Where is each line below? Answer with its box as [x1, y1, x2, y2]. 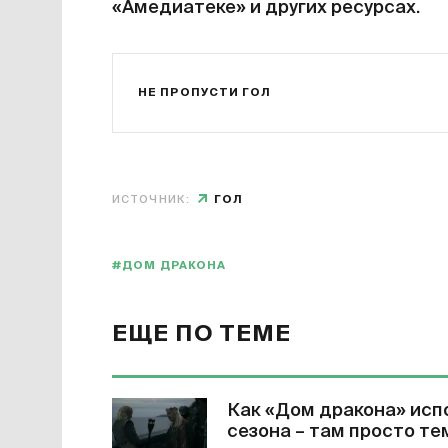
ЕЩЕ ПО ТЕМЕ [112, 324, 292, 347]
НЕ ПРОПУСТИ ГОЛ [138, 87, 272, 99]
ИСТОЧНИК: [112, 194, 190, 206]
